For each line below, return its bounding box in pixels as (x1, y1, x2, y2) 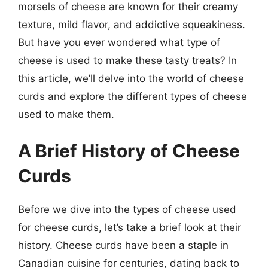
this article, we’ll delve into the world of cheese (18, 72, 244, 84)
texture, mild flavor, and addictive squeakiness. (18, 18, 245, 31)
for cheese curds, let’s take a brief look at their (18, 221, 241, 233)
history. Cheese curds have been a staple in (18, 239, 229, 251)
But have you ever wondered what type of (18, 36, 220, 48)
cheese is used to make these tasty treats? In (18, 54, 237, 66)
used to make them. (18, 108, 114, 120)
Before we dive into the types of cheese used (18, 203, 236, 215)
